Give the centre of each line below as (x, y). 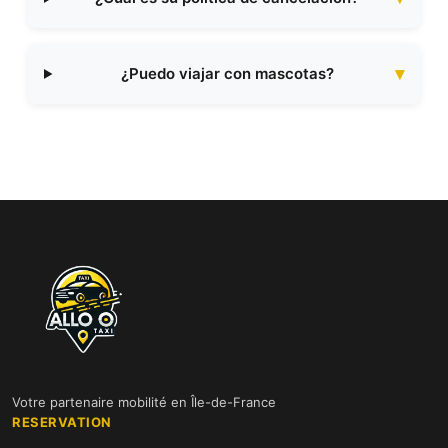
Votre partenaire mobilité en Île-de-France (144, 402)
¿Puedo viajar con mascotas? (227, 73)
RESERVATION (62, 422)
